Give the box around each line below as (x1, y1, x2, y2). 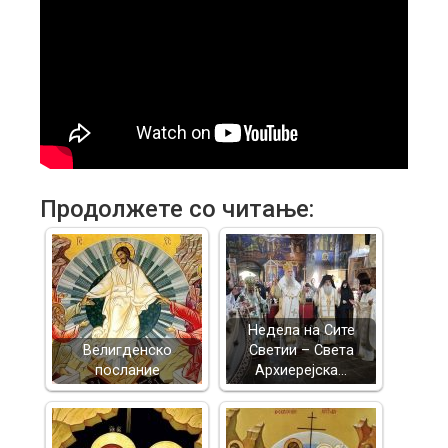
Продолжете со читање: (40, 195, 314, 223)
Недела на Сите (247, 322, 355, 339)
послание (94, 362, 160, 379)
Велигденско (82, 342, 172, 359)
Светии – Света (248, 342, 354, 359)
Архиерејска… (255, 362, 347, 379)
